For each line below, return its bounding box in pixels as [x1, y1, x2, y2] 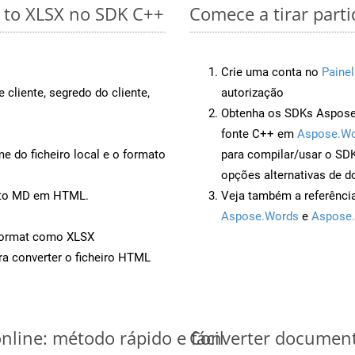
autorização [221, 85, 284, 100]
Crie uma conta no [221, 64, 322, 79]
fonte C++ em [221, 126, 297, 141]
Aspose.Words [221, 208, 299, 223]
